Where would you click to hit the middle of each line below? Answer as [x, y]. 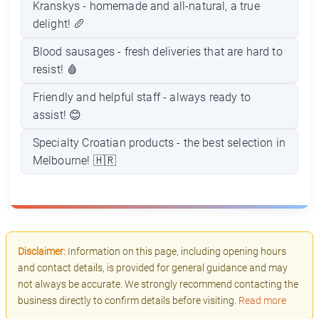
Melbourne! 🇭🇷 [74, 161]
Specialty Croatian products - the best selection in [159, 143]
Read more [262, 301]
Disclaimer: [42, 252]
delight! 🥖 [59, 23]
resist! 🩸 [55, 69]
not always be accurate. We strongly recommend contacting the [158, 285]
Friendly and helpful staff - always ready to [141, 98]
